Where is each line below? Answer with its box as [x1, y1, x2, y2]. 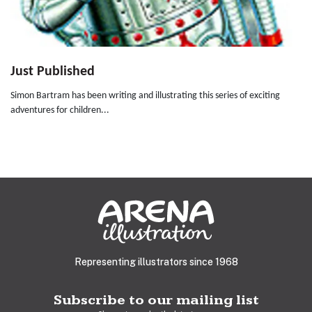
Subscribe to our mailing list [53, 292, 259, 309]
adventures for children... [10, 105, 109, 116]
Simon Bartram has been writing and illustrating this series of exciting [10, 91, 280, 102]
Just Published [10, 65, 95, 79]
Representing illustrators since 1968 [74, 256, 238, 268]
